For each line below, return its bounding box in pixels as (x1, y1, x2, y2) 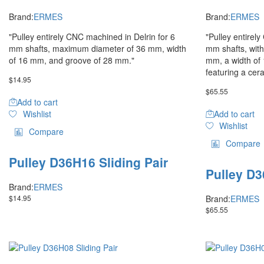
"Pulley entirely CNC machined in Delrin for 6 (9, 30, 175, 42)
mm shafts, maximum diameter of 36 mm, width (9, 42, 186, 54)
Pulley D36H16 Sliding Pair (9, 153, 168, 171)
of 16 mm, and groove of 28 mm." (9, 54, 134, 66)
